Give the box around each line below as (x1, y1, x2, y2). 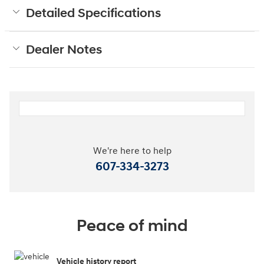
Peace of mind (76, 215, 188, 236)
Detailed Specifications (26, 5, 161, 21)
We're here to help (93, 145, 171, 157)
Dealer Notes (26, 42, 102, 58)
